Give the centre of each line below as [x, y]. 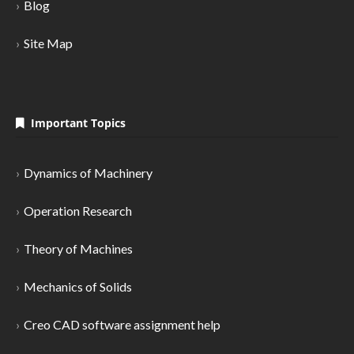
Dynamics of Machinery [88, 173]
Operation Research [78, 211]
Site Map [48, 43]
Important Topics [75, 123]
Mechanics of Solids [78, 287]
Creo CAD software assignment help [122, 325]
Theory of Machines [78, 249]
